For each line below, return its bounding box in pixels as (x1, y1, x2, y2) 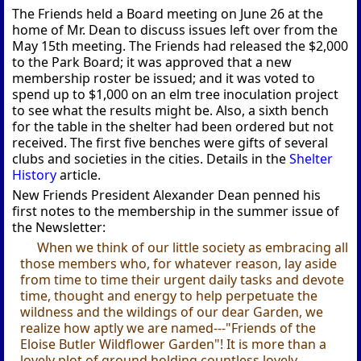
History (12, 166, 57, 185)
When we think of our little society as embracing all (36, 239, 348, 257)
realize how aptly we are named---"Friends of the (20, 319, 317, 338)
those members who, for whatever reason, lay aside (20, 255, 338, 273)
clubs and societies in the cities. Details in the (12, 150, 290, 168)
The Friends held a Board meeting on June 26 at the (12, 5, 324, 23)
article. (56, 166, 102, 185)
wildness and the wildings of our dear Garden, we (20, 303, 324, 322)
